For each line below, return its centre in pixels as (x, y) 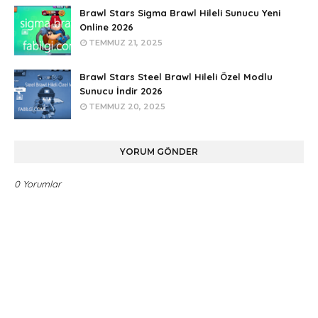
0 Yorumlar (38, 183)
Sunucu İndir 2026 (121, 91)
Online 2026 (106, 27)
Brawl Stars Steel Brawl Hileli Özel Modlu (176, 76)
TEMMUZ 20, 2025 (127, 106)
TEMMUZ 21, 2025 (126, 42)
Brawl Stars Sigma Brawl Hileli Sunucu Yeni (180, 12)
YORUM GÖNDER (159, 151)
